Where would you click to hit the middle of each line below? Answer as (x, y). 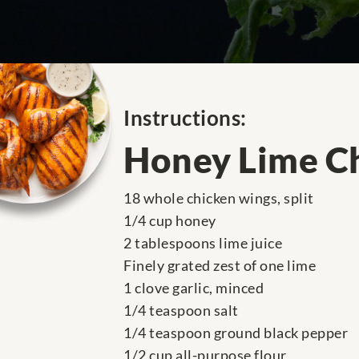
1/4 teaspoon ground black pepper (236, 333)
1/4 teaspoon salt (181, 311)
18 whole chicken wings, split (219, 198)
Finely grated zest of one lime (220, 266)
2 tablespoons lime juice (203, 243)
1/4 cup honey (170, 221)
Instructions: (185, 118)
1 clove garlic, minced (194, 288)
